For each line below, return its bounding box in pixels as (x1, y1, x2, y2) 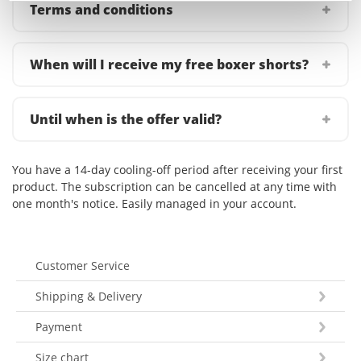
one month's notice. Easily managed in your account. (12, 196, 297, 212)
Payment (35, 319, 82, 335)
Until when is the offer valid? (30, 110, 222, 129)
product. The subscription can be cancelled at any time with (12, 179, 337, 195)
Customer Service (35, 258, 130, 274)
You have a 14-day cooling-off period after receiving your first (12, 162, 342, 178)
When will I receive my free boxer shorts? (30, 56, 309, 74)
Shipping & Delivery (35, 288, 142, 305)
